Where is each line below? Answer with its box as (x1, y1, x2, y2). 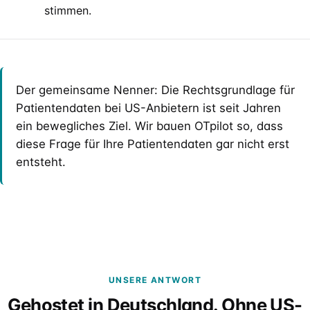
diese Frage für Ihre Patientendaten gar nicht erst (16, 137, 289, 151)
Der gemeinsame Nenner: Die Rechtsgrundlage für (16, 83, 295, 97)
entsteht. (16, 155, 66, 169)
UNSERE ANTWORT (108, 275, 202, 285)
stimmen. (44, 3, 91, 17)
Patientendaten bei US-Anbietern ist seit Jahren (16, 101, 281, 115)
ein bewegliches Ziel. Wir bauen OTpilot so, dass (16, 119, 283, 133)
